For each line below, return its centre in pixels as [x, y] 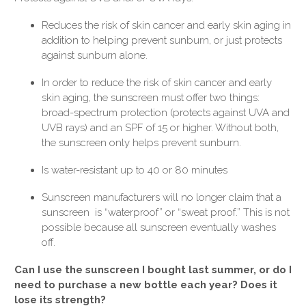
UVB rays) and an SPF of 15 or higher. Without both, [160, 128]
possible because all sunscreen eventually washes [159, 228]
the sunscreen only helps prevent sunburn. [141, 143]
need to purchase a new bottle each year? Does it [146, 285]
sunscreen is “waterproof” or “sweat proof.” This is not [166, 213]
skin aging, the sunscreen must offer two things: [151, 98]
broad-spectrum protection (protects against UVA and [166, 113]
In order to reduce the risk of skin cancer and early [157, 83]
